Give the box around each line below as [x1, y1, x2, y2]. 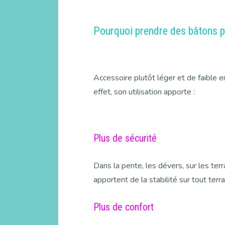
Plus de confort [93, 200, 154, 213]
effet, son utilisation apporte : [93, 86, 195, 97]
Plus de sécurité [93, 132, 157, 144]
